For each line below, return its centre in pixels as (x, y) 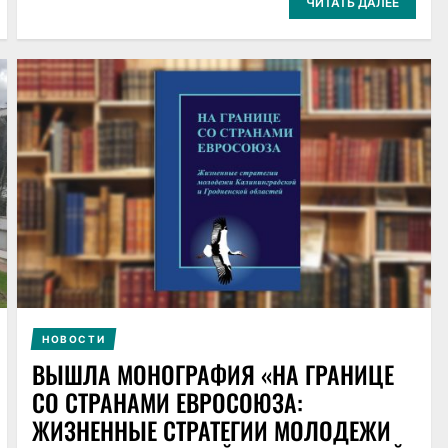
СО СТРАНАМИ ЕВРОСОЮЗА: (167, 402)
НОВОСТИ (73, 339)
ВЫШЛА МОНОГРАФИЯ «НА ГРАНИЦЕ (212, 374)
